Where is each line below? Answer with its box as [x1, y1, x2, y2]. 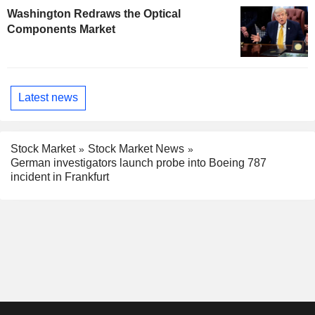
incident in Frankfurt [11, 171, 109, 184]
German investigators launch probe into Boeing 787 [11, 157, 266, 169]
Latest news [18, 91, 78, 104]
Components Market [7, 22, 115, 35]
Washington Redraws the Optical [7, 7, 181, 20]
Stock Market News [88, 142, 184, 155]
